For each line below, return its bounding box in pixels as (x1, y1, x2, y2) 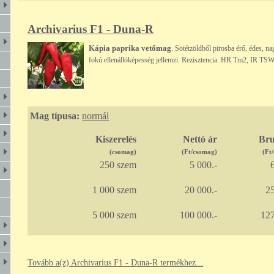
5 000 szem (92, 210, 136, 221)
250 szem (99, 160, 136, 171)
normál (82, 111, 109, 122)
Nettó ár (182, 134, 217, 145)
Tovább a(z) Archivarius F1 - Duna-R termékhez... (28, 258, 204, 268)
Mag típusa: (30, 111, 80, 122)
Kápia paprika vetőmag (89, 43, 172, 53)
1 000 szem (92, 185, 136, 196)
